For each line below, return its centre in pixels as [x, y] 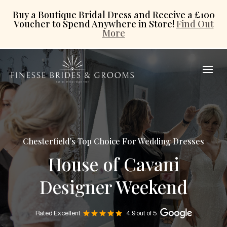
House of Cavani [113, 164]
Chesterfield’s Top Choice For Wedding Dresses [113, 141]
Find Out [195, 24]
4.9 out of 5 [141, 213]
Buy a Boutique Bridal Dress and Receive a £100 [113, 15]
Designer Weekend [113, 186]
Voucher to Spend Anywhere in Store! [95, 24]
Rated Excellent [58, 213]
